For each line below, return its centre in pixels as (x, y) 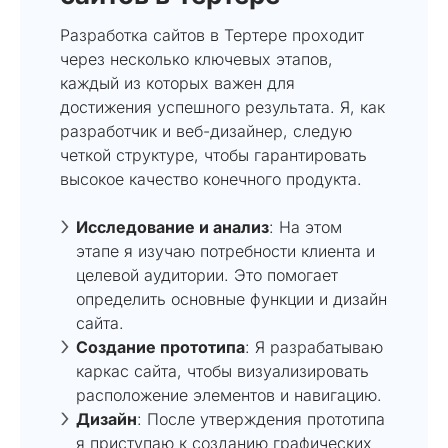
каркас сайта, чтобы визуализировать (222, 370)
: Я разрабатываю (314, 346)
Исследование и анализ (172, 226)
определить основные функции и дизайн (231, 298)
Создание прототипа (160, 346)
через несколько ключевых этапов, (196, 58)
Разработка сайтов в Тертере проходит (212, 34)
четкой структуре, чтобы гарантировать (213, 154)
